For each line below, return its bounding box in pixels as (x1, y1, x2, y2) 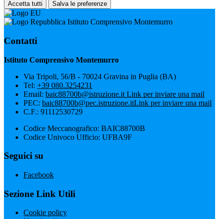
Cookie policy (23, 208, 67, 217)
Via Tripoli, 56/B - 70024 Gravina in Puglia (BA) (23, 72, 176, 81)
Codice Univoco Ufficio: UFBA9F (23, 132, 132, 141)
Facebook (23, 171, 54, 179)
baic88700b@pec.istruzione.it (42, 98, 134, 107)
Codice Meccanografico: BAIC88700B (23, 124, 145, 132)
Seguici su (4, 151, 44, 161)
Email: (23, 89, 45, 98)
